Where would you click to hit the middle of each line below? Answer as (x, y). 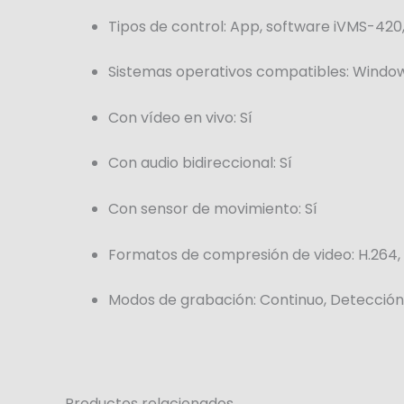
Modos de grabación (181, 300)
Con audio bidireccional (191, 163)
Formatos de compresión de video (230, 254)
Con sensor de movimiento (203, 208)
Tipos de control (166, 26)
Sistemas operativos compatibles (227, 72)
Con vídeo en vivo (171, 117)
